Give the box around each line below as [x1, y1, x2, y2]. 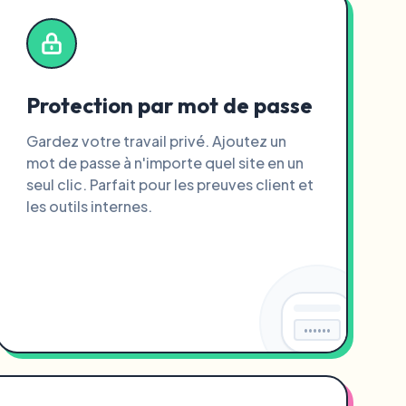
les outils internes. [25, 197, 152, 216]
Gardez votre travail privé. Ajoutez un [25, 131, 286, 150]
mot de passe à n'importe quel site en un [25, 153, 304, 172]
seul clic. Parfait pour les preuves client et [25, 175, 314, 194]
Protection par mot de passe [25, 92, 313, 119]
